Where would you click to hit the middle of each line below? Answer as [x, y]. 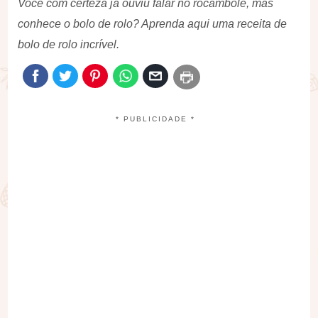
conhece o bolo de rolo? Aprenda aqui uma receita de [153, 24]
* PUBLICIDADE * [155, 119]
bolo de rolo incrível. [69, 44]
